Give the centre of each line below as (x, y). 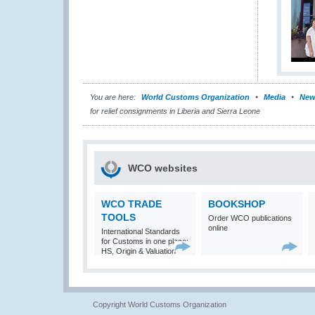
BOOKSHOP (237, 204)
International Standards (141, 231)
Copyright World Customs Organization (160, 304)
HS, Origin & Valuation (139, 251)
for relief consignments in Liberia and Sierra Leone (175, 111)
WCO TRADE (131, 204)
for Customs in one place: (145, 241)
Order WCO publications (250, 218)
